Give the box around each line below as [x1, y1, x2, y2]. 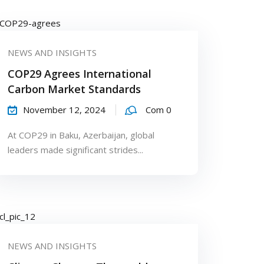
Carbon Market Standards [7, 82, 141, 97]
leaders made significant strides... [7, 144, 143, 156]
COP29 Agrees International [7, 67, 151, 81]
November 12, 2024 [22, 104, 105, 116]
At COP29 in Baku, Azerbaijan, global [7, 129, 154, 141]
